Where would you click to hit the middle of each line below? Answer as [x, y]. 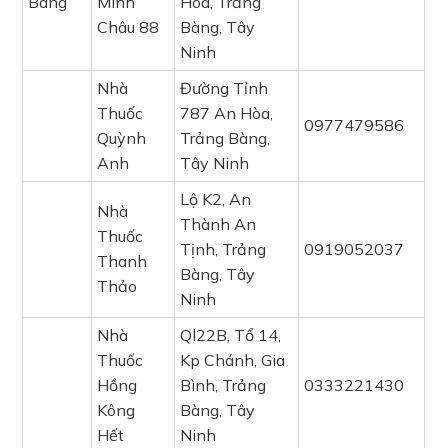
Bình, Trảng [223, 385]
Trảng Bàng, [225, 138]
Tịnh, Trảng [223, 249]
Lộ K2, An [216, 199]
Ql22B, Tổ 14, [231, 335]
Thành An [218, 224]
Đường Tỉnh [224, 88]
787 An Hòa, [227, 113]
